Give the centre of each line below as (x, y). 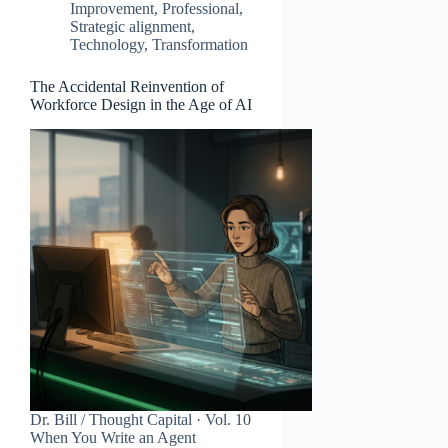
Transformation (200, 44)
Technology (107, 44)
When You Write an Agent (113, 437)
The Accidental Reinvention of (127, 86)
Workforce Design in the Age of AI (141, 104)
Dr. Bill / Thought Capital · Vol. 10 (140, 419)
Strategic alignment (130, 26)
